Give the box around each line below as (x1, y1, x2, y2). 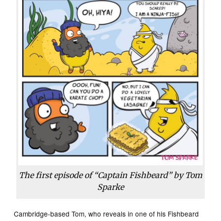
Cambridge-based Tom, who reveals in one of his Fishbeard (14, 209, 199, 219)
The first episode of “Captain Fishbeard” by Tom (18, 170, 202, 181)
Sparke (97, 182, 124, 192)
